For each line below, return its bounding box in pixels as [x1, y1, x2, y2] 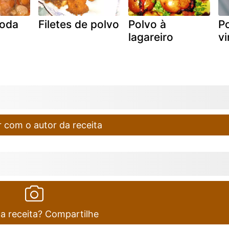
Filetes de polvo [38, 17, 119, 31]
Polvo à [128, 17, 166, 31]
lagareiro [128, 30, 173, 43]
